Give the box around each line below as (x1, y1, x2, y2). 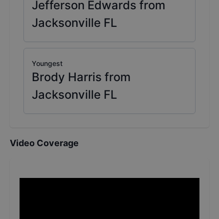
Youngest (32, 59, 63, 68)
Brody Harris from (32, 70, 131, 85)
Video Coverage (10, 138, 79, 149)
